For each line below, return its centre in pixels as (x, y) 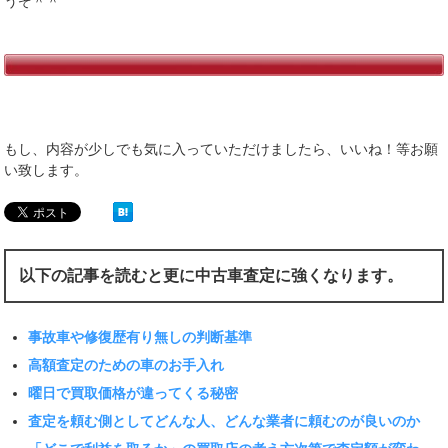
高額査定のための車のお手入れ (126, 365)
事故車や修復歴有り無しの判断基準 (140, 337)
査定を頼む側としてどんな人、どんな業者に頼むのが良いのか (224, 421)
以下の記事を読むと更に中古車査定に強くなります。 (211, 276)
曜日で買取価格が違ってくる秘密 (133, 393)
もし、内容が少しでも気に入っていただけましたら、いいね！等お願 (221, 149)
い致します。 (46, 170)
